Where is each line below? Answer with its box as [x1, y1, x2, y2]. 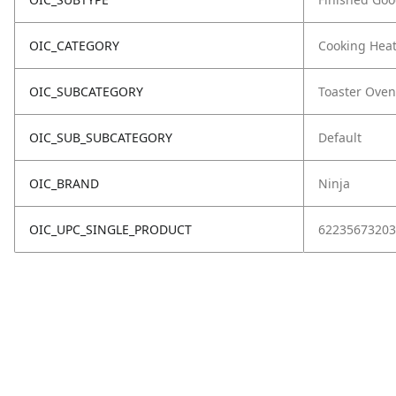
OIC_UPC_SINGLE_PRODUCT [29, 221, 192, 238]
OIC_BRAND [29, 175, 99, 192]
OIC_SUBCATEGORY [29, 83, 143, 100]
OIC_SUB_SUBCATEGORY [29, 129, 172, 146]
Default [318, 129, 362, 146]
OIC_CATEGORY [29, 37, 119, 54]
